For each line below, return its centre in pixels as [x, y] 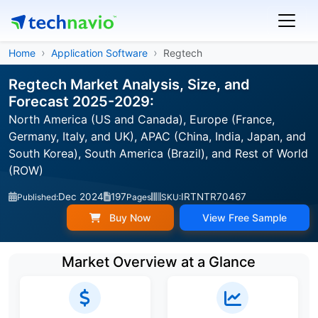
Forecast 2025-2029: [81, 102]
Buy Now [129, 218]
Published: [38, 197]
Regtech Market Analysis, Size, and [129, 84]
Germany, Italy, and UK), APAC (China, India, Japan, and [157, 136]
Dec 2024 [81, 197]
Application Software [99, 53]
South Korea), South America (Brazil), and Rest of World [158, 153]
